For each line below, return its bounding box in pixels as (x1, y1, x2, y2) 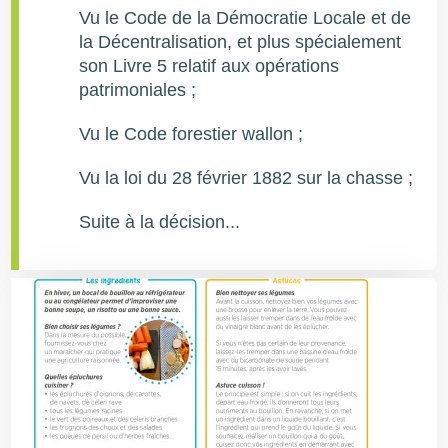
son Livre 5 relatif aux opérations (79, 56, 340, 76)
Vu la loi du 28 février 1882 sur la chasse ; (79, 168, 414, 188)
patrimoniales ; (79, 80, 197, 100)
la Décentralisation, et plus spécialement (79, 32, 402, 52)
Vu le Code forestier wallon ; (79, 124, 304, 144)
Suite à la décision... (79, 212, 241, 232)
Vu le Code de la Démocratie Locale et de (79, 8, 412, 28)
